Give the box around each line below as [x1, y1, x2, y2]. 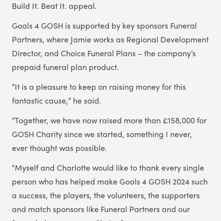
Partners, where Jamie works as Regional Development [12, 34, 209, 45]
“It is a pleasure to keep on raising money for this [12, 81, 186, 93]
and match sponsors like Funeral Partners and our [12, 203, 190, 215]
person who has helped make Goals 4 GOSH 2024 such [12, 176, 208, 187]
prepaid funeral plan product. [12, 61, 119, 73]
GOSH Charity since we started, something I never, [12, 128, 192, 140]
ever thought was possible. [12, 142, 107, 154]
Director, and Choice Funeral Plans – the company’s [12, 47, 196, 59]
